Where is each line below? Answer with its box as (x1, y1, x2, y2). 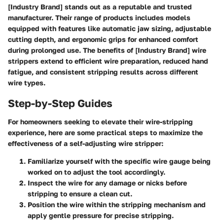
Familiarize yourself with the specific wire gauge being (28, 157, 211, 165)
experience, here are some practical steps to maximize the (8, 128, 203, 137)
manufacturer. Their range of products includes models (8, 13, 190, 22)
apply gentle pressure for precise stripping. (28, 211, 174, 220)
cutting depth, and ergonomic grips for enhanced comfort (8, 35, 198, 43)
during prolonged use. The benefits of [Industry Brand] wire (8, 45, 206, 54)
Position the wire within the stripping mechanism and (28, 200, 206, 209)
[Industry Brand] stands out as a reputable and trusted (8, 2, 192, 11)
